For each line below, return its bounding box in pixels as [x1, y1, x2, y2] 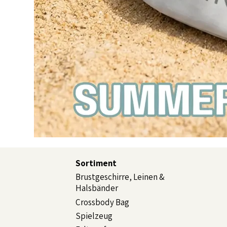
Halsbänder [75, 182, 118, 194]
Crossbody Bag [75, 197, 129, 208]
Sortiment [75, 158, 117, 169]
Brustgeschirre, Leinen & [75, 171, 165, 183]
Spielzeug [75, 210, 112, 221]
